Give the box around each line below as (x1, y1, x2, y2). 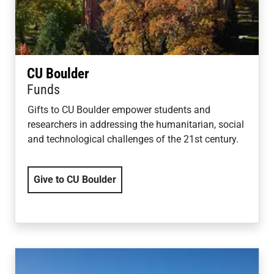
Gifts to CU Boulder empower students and (28, 103, 210, 116)
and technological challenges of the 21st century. (28, 133, 239, 145)
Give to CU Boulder (34, 173, 116, 185)
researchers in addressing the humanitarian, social (28, 118, 244, 130)
